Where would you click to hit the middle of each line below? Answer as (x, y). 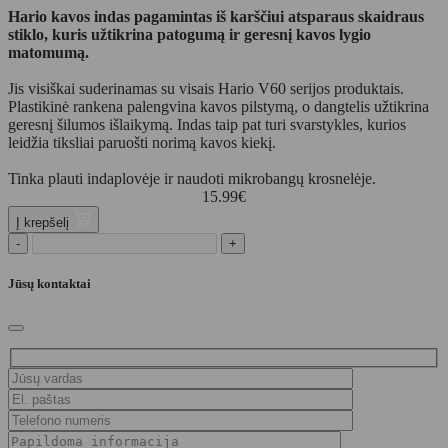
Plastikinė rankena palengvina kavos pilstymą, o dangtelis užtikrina (218, 107)
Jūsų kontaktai (49, 284)
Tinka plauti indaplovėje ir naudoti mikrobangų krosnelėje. (192, 179)
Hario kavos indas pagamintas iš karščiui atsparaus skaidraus (216, 17)
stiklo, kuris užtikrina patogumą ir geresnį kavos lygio (189, 35)
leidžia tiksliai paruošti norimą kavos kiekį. (142, 143)
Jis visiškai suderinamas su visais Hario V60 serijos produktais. (206, 89)
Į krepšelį (44, 223)
